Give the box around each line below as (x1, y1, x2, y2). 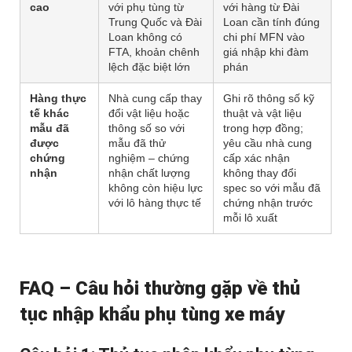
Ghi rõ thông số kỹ (223, 92, 314, 105)
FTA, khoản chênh (108, 46, 200, 59)
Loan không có (108, 31, 182, 44)
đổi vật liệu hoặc (108, 107, 189, 120)
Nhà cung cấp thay (108, 92, 202, 105)
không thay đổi (223, 167, 296, 180)
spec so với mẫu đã (223, 181, 321, 195)
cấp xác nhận (223, 152, 290, 165)
